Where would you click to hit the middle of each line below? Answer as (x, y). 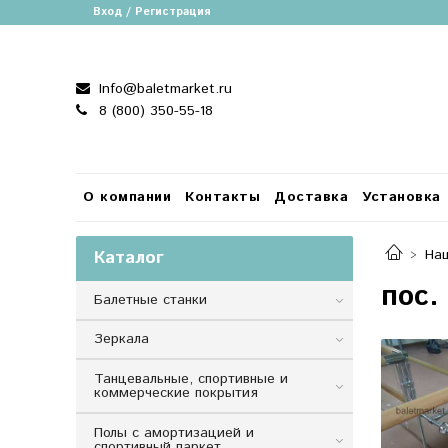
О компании (127, 197)
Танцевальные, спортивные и (190, 379)
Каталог (128, 257)
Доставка (311, 197)
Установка (401, 197)
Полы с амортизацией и (173, 433)
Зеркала (121, 339)
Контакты (222, 197)
